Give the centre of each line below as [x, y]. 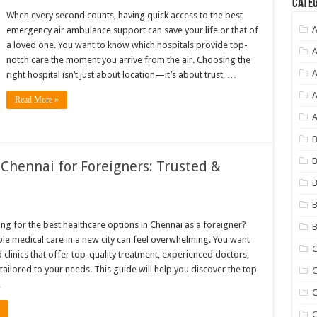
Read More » [36, 100]
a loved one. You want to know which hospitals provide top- [127, 45]
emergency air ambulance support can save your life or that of [132, 30]
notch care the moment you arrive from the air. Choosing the [128, 60]
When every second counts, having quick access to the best [124, 15]
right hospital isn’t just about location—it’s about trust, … [121, 75]
